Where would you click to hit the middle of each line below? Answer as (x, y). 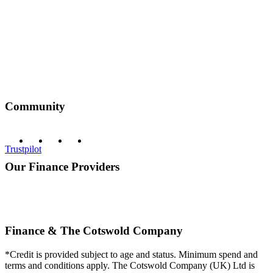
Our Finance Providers (62, 166)
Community (35, 106)
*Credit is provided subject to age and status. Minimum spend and (131, 255)
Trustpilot (23, 149)
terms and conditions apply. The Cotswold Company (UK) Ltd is (130, 266)
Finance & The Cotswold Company (94, 231)
